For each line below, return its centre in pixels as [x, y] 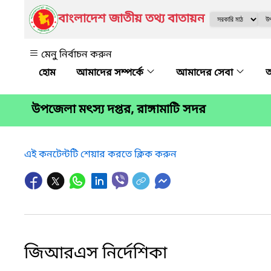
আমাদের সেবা [206, 73]
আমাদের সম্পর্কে [111, 73]
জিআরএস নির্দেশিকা [96, 253]
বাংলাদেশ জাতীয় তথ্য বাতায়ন [131, 19]
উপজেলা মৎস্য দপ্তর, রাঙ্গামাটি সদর [119, 110]
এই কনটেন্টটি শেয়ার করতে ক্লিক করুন [100, 155]
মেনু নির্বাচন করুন [77, 55]
